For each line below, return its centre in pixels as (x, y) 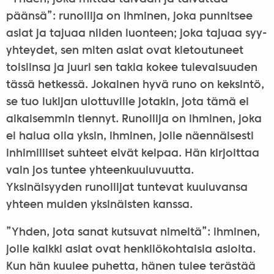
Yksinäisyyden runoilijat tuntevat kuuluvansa (127, 188)
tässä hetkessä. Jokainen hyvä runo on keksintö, (135, 85)
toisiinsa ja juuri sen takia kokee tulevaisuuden (131, 68)
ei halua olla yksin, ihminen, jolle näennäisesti (130, 136)
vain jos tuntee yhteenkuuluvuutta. (100, 171)
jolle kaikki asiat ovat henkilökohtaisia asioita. (131, 250)
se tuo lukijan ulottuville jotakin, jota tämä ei (127, 102)
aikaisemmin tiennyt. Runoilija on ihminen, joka (134, 119)
